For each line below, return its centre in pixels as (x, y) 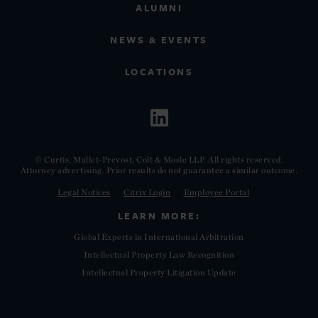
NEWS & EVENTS (159, 40)
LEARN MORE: (159, 216)
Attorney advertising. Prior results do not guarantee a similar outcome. (159, 170)
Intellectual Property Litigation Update (159, 272)
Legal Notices (84, 192)
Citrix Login (147, 192)
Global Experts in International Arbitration (159, 237)
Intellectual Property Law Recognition (159, 254)
